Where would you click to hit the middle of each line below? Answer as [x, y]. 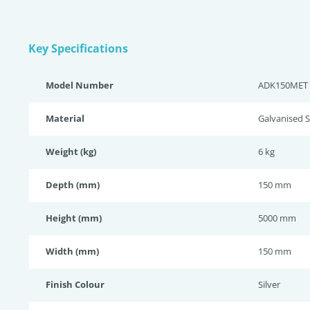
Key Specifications [78, 48]
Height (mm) [74, 218]
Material [65, 118]
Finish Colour [75, 284]
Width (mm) [72, 251]
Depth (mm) [73, 185]
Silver [269, 284]
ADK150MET [283, 85]
